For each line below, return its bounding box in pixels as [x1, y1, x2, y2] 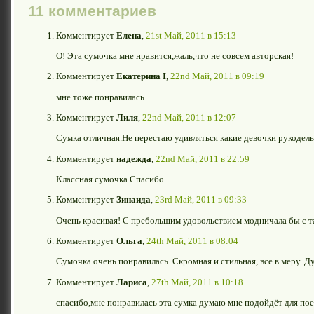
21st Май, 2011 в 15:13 [146, 29, 236, 41]
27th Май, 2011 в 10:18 [151, 276, 243, 287]
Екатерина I [116, 71, 166, 82]
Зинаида [116, 194, 151, 205]
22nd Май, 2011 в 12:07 [142, 111, 236, 123]
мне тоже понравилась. [56, 91, 146, 102]
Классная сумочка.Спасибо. [56, 173, 166, 184]
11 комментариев [28, 3, 156, 20]
